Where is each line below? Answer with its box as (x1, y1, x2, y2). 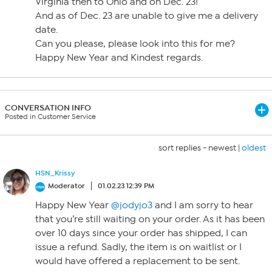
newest (208, 143, 236, 153)
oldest (242, 143, 266, 153)
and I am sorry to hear (152, 200, 253, 211)
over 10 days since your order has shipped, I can (35, 228, 247, 239)
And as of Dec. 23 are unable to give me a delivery (35, 10, 258, 21)
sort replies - (158, 143, 208, 153)
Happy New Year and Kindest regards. (35, 52, 203, 63)
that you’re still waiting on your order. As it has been (35, 214, 265, 225)
